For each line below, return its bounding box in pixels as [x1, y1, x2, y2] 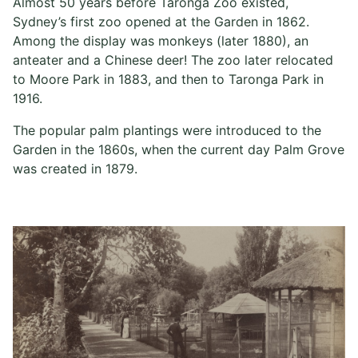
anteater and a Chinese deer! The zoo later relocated [13, 51, 333, 68]
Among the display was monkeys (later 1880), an [13, 32, 308, 49]
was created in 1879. [13, 160, 137, 177]
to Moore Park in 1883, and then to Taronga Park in [13, 70, 324, 87]
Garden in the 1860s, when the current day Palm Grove [13, 141, 344, 157]
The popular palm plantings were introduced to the [13, 121, 321, 138]
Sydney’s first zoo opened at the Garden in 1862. [13, 13, 309, 30]
